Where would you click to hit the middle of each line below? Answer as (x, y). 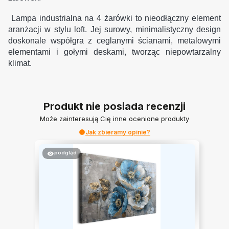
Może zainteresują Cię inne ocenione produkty (114, 118)
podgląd (65, 153)
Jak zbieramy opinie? (118, 132)
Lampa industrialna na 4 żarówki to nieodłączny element (114, 18)
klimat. (20, 63)
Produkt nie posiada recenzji (114, 106)
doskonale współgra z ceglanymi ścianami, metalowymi (114, 40)
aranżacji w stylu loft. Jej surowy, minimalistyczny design (114, 29)
